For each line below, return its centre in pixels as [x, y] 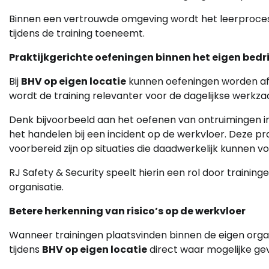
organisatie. [36, 187]
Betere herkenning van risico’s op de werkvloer [127, 211]
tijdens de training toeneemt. [77, 34]
